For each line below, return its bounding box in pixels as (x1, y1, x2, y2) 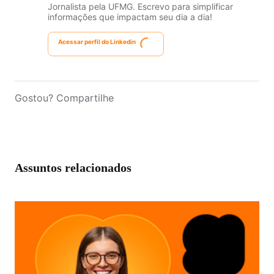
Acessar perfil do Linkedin (58, 37, 136, 45)
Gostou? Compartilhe (15, 91, 114, 104)
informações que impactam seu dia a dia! (48, 11, 212, 22)
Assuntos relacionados (15, 160, 131, 174)
